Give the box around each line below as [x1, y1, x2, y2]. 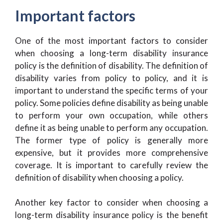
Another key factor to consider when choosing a [15, 197, 208, 208]
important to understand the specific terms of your [15, 85, 208, 96]
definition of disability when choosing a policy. [15, 172, 184, 183]
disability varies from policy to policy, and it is [15, 72, 208, 83]
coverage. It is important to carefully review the [15, 159, 208, 170]
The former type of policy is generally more [15, 134, 208, 145]
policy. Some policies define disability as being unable [15, 97, 208, 108]
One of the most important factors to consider [15, 35, 208, 46]
